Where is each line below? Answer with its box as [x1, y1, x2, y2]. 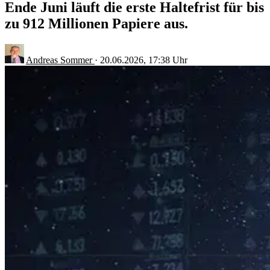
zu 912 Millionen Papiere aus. [5, 15, 188, 31]
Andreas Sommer [26, 54, 95, 65]
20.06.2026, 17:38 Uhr [100, 54, 187, 65]
